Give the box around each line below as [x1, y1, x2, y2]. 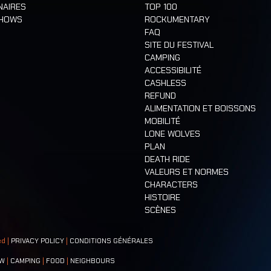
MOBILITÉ [145, 116, 180, 127]
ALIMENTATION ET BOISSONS [145, 103, 256, 114]
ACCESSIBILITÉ [145, 65, 201, 76]
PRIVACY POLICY [11, 237, 64, 246]
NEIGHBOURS [70, 256, 115, 266]
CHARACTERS [145, 179, 198, 191]
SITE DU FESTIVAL [145, 39, 214, 51]
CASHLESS [145, 77, 186, 89]
